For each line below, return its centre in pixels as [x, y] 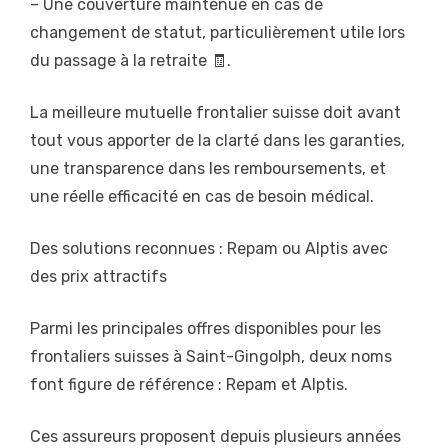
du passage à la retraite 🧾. [130, 61]
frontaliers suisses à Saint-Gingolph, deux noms [211, 357]
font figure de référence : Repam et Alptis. [189, 385]
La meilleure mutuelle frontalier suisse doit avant [215, 113]
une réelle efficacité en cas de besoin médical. [202, 197]
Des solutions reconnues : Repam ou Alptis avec [209, 249]
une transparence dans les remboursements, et [208, 169]
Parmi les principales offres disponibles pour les [205, 329]
